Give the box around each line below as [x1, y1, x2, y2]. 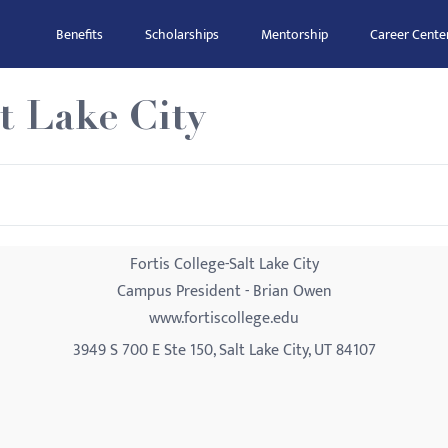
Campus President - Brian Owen [116, 278, 332, 305]
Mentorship [261, 23, 328, 46]
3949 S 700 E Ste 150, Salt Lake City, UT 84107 [72, 337, 376, 364]
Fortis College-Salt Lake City [129, 251, 319, 278]
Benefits [56, 23, 103, 46]
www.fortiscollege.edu [149, 305, 299, 332]
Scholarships [145, 23, 219, 46]
